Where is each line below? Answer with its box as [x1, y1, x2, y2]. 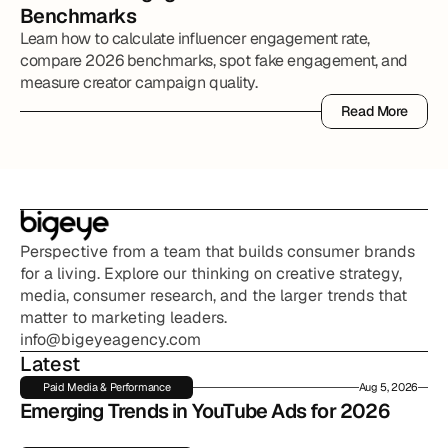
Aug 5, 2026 [358, 380, 418, 394]
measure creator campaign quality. [20, 72, 258, 93]
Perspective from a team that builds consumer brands [20, 241, 415, 262]
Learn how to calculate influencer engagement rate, [20, 28, 370, 49]
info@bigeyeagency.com [20, 329, 201, 350]
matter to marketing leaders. [20, 307, 227, 328]
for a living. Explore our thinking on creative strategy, [20, 263, 402, 284]
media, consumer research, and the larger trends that [20, 285, 407, 306]
